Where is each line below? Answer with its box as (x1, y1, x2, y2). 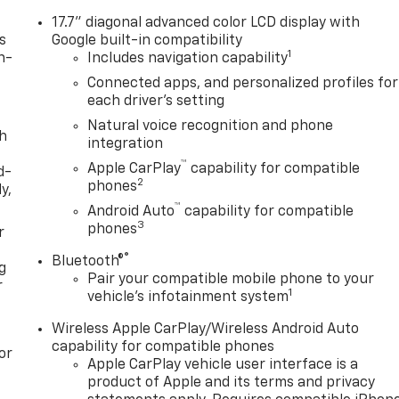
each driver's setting (87, 94, 225, 109)
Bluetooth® (52, 254, 125, 269)
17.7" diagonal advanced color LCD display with (52, 15, 361, 30)
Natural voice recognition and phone (87, 118, 334, 134)
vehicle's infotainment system (87, 289, 289, 305)
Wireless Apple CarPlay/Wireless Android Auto (52, 322, 360, 337)
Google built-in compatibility (52, 33, 243, 48)
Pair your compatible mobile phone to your (87, 272, 375, 287)
